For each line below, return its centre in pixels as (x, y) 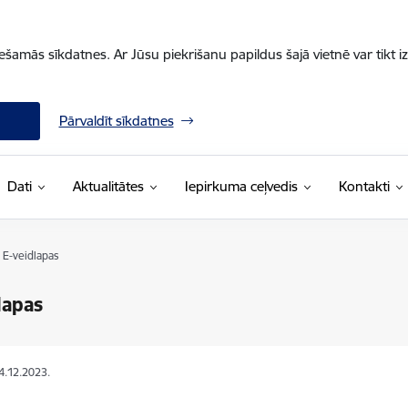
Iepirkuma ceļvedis (241, 186)
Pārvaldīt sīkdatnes (116, 121)
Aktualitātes (108, 186)
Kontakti (364, 186)
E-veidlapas (31, 255)
